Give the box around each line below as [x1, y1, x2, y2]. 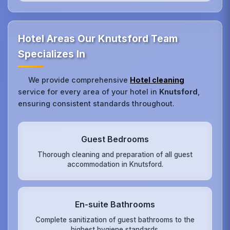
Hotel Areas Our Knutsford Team [18, 32, 178, 45]
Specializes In [18, 47, 86, 60]
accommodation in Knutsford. [67, 160, 163, 168]
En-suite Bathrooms [75, 199, 155, 210]
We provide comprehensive [28, 75, 130, 84]
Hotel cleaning [130, 75, 185, 84]
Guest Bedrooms [81, 133, 149, 144]
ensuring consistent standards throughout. [18, 99, 175, 108]
